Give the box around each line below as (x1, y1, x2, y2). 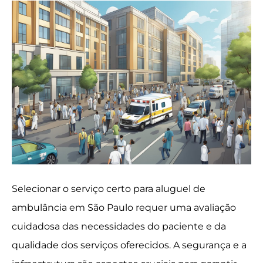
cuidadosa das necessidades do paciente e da (12, 220, 226, 232)
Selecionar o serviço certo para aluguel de (12, 183, 205, 194)
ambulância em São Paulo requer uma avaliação (12, 201, 236, 213)
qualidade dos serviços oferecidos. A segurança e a (12, 239, 247, 251)
